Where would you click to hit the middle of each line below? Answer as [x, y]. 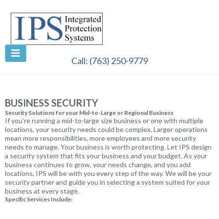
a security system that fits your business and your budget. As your [106, 156]
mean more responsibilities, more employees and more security [100, 138]
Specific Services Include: [39, 199]
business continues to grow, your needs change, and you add [98, 165]
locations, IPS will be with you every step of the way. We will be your [108, 174]
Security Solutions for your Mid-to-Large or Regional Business [89, 113]
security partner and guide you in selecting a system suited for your [108, 182]
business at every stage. [42, 191]
